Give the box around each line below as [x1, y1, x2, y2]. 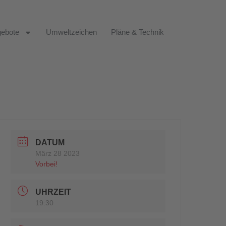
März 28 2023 [35, 149, 80, 157]
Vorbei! [35, 160, 58, 168]
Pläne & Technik [111, 28, 164, 36]
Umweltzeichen [46, 28, 97, 36]
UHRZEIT [35, 188, 72, 196]
